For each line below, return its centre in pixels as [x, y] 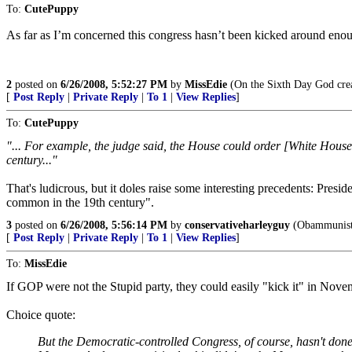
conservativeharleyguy [237, 225]
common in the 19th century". [80, 202]
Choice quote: [41, 315]
